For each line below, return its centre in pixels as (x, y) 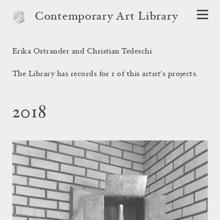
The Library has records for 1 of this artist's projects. (105, 74)
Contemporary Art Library (107, 17)
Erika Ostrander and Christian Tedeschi (82, 52)
